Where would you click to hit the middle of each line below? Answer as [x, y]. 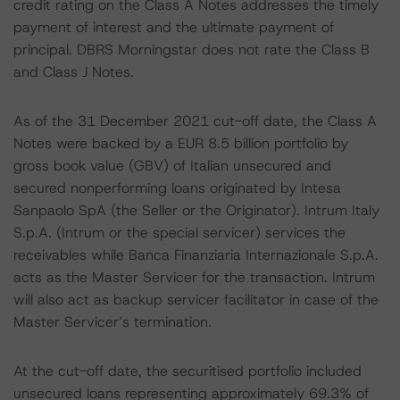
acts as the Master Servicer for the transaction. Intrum [194, 277]
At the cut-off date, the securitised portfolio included [187, 371]
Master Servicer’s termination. [112, 322]
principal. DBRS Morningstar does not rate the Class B [192, 50]
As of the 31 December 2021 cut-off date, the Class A [195, 121]
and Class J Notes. [74, 72]
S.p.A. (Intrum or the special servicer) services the [179, 233]
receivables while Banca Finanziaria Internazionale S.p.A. [196, 255]
